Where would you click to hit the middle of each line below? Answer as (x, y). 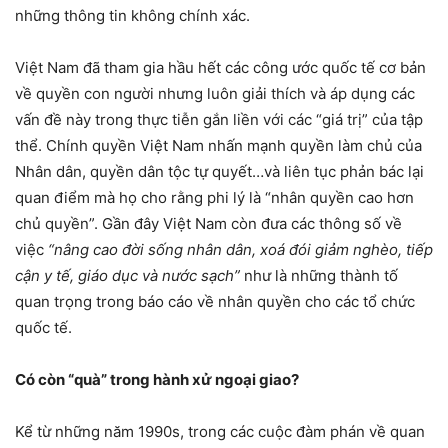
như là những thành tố (319, 275)
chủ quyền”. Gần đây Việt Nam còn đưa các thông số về (208, 223)
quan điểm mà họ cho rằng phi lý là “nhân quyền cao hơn (214, 197)
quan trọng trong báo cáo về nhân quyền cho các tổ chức (215, 301)
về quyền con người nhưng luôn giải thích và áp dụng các (215, 93)
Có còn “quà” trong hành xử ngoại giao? (157, 379)
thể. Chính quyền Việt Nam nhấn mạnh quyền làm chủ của (218, 145)
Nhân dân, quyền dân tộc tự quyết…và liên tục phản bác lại (219, 171)
